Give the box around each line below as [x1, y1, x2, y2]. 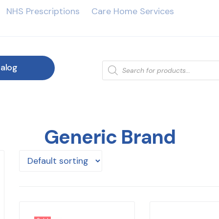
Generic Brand [44, 124, 175, 150]
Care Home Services [91, 5, 174, 17]
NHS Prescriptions [6, 5, 80, 17]
